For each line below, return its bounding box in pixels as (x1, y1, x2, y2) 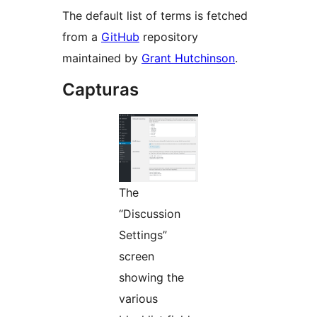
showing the (119, 270, 184, 285)
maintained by (62, 51, 142, 66)
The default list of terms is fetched (62, 8, 248, 23)
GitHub (101, 30, 139, 45)
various (119, 292, 158, 306)
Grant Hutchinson (142, 51, 235, 66)
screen (119, 249, 154, 264)
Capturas (62, 79, 139, 100)
